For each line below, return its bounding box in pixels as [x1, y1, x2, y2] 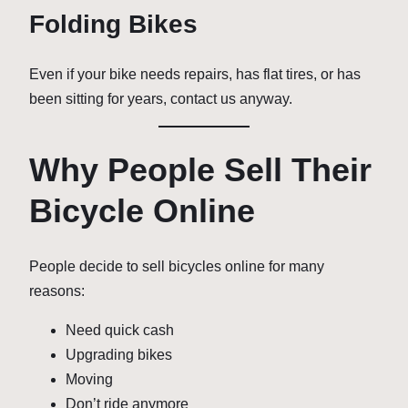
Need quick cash [66, 321, 174, 338]
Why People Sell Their [29, 151, 372, 189]
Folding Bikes [29, 10, 198, 39]
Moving [66, 371, 113, 387]
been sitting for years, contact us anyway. [29, 91, 292, 107]
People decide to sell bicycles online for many [29, 258, 324, 274]
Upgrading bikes [66, 346, 172, 362]
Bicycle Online [29, 192, 255, 230]
